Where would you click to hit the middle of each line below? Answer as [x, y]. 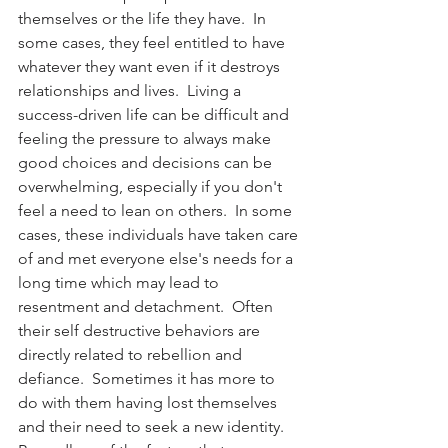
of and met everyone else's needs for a [157, 258]
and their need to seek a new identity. [155, 426]
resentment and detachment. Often [147, 306]
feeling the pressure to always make [146, 138]
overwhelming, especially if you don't [152, 186]
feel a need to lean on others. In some [157, 210]
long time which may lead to [120, 282]
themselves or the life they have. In [144, 18]
